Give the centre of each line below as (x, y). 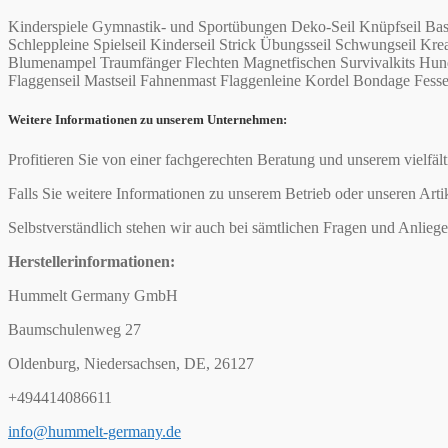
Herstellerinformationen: (91, 261)
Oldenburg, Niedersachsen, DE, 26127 (131, 363)
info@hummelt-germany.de (94, 431)
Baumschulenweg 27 (74, 329)
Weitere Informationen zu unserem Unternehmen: (147, 120)
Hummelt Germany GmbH (93, 295)
